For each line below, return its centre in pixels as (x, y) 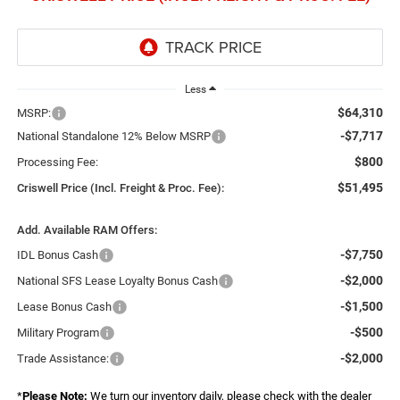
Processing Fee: (57, 162)
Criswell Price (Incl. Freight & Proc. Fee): (120, 188)
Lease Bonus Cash (64, 307)
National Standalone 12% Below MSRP (113, 137)
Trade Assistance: (62, 359)
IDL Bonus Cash (57, 255)
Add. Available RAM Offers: (87, 230)
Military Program (58, 333)
